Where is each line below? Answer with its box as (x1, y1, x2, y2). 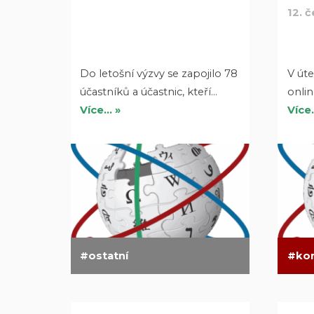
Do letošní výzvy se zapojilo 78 (80, 67, 238, 80)
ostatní (88, 249, 129, 262)
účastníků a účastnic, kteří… (80, 85, 218, 98)
